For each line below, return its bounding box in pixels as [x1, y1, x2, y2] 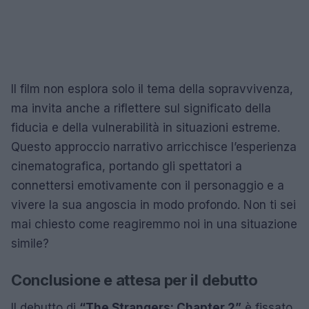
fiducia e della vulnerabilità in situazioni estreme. [11, 120, 280, 134]
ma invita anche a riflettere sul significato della [11, 101, 271, 115]
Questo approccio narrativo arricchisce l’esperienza [11, 139, 297, 154]
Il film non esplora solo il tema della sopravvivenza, [11, 81, 293, 96]
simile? [11, 236, 49, 250]
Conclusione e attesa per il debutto [11, 270, 258, 289]
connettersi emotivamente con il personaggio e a [11, 178, 284, 192]
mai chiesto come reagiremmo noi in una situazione [11, 217, 297, 231]
